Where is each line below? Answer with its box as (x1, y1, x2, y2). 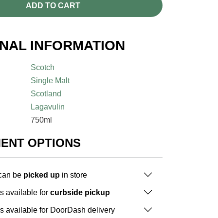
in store (60, 170, 87, 179)
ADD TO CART (25, 1, 80, 10)
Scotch (31, 63, 55, 72)
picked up (23, 170, 60, 179)
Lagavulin (31, 103, 65, 111)
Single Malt (31, 76, 70, 85)
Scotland (31, 90, 62, 98)
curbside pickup (50, 188, 110, 197)
